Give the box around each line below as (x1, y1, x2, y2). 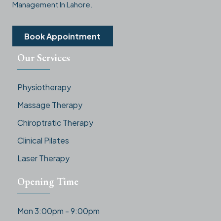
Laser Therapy (17, 153, 70, 164)
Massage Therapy (17, 100, 82, 110)
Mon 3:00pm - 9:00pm (17, 206, 100, 217)
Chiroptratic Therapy (17, 117, 93, 128)
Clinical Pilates (17, 135, 69, 146)
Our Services (17, 51, 70, 65)
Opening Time (17, 175, 78, 188)
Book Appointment (24, 31, 101, 41)
